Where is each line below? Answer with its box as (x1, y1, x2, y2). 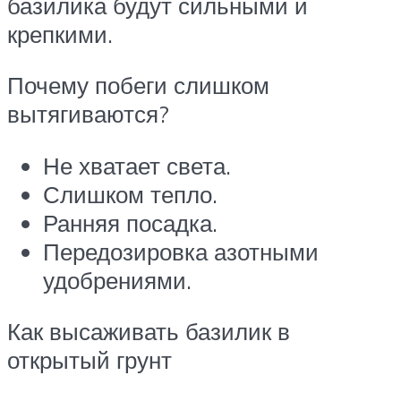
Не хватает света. (43, 150, 231, 180)
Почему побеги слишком (7, 71, 269, 100)
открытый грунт (7, 346, 172, 375)
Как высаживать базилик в (7, 317, 290, 346)
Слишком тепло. (43, 179, 218, 209)
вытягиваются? (7, 99, 169, 129)
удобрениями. (43, 265, 192, 294)
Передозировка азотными (43, 236, 319, 266)
